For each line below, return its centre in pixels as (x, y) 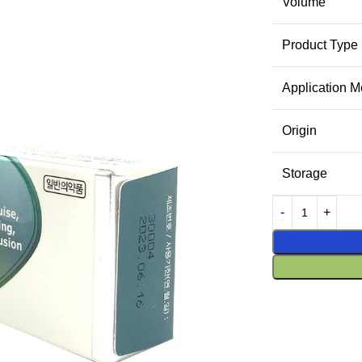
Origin (299, 130)
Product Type (320, 44)
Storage (304, 173)
